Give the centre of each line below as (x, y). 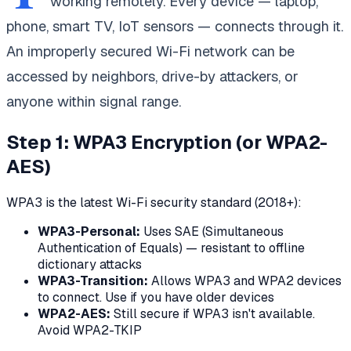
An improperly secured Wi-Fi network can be (150, 51)
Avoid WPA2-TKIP (90, 330)
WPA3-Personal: (89, 231)
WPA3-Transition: (93, 280)
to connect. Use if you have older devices (156, 297)
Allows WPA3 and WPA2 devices (245, 280)
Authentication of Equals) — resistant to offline (171, 248)
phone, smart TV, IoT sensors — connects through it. (175, 26)
